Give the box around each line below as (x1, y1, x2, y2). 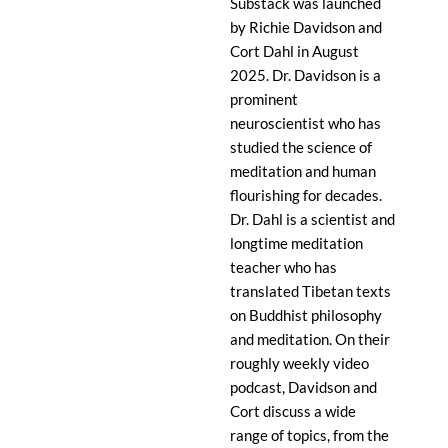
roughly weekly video (230, 354, 369, 373)
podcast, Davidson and (230, 378, 377, 397)
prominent (230, 90, 298, 109)
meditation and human (230, 162, 376, 181)
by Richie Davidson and (230, 18, 382, 37)
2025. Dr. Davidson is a (230, 66, 381, 85)
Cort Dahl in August (230, 42, 359, 61)
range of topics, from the (230, 426, 389, 445)
